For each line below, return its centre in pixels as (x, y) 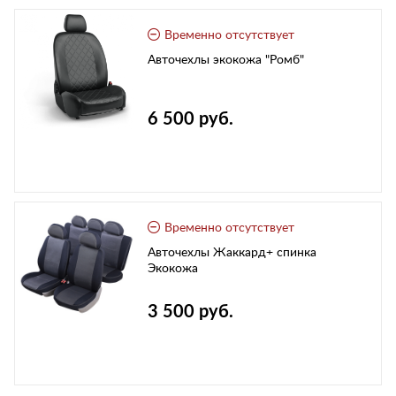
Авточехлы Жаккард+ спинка (232, 253)
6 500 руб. (190, 120)
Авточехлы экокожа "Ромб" (226, 60)
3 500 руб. (190, 312)
